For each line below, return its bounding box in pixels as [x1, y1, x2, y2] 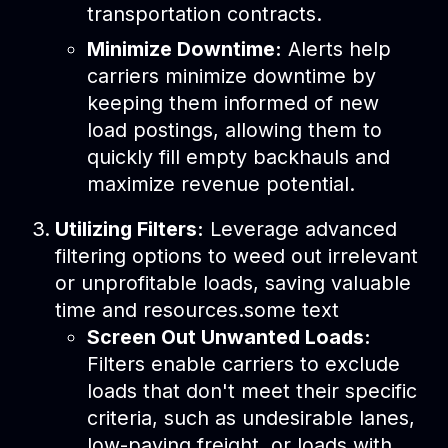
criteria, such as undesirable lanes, [86, 405, 415, 430]
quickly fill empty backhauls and [86, 144, 390, 169]
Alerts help [281, 36, 391, 61]
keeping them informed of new [86, 90, 379, 115]
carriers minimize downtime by [86, 63, 376, 88]
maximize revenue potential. [86, 171, 355, 196]
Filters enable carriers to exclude [86, 351, 400, 376]
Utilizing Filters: [55, 216, 205, 241]
